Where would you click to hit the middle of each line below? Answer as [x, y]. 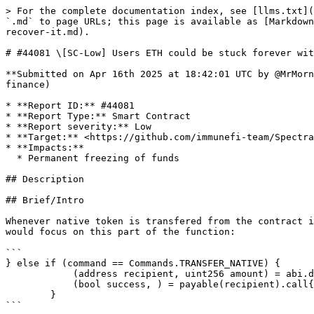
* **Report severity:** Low [78, 127]
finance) [28, 84]
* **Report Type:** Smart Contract [98, 116]
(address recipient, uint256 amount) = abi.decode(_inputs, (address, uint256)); [39, 274]
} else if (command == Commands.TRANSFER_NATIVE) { [143, 263]
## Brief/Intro [45, 200]
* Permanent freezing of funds [11, 158]
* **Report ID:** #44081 [70, 105]
